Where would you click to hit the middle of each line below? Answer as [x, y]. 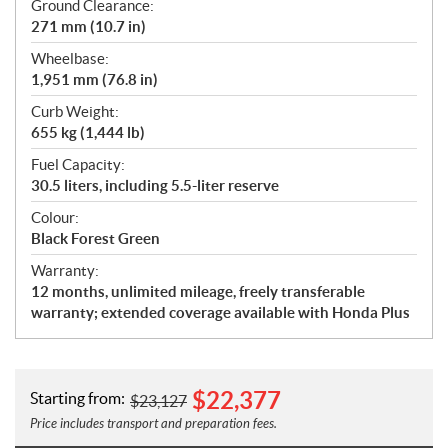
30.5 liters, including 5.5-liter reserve [155, 185]
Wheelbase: [70, 58]
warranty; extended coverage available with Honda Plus [220, 312]
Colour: [55, 217]
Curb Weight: [75, 111]
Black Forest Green [95, 238]
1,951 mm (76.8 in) [94, 79]
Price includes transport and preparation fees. [153, 423]
